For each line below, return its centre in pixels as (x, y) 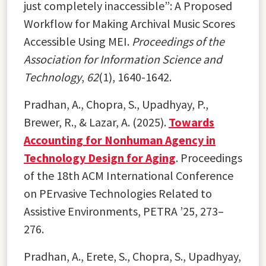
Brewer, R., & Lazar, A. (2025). (96, 122)
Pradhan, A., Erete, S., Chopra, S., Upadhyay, (132, 256)
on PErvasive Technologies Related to (118, 193)
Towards (191, 122)
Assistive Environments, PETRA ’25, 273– (124, 211)
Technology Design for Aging (100, 157)
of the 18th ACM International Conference (129, 175)
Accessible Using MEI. (78, 41)
